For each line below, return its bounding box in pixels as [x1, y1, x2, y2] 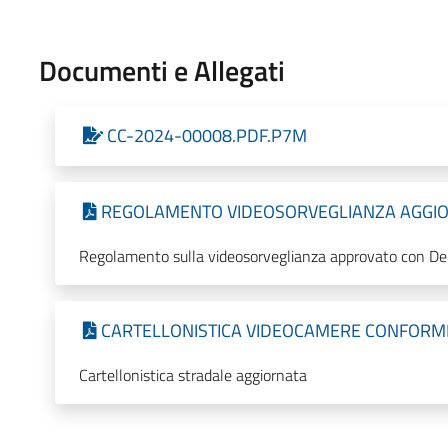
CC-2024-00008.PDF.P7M [106, 121, 307, 149]
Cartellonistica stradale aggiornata [78, 362, 307, 387]
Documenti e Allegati [38, 48, 285, 92]
